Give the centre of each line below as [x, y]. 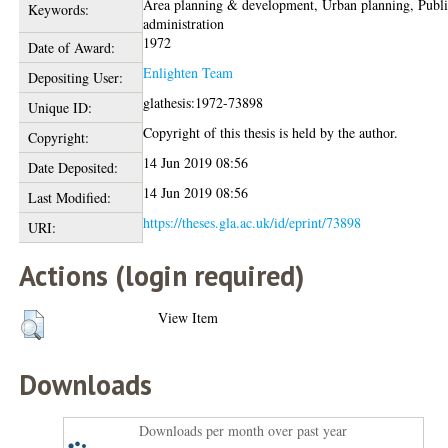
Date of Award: [71, 47]
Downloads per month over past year [243, 430]
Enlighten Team [188, 72]
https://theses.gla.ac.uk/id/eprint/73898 [252, 222]
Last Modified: [69, 197]
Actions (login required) [162, 275]
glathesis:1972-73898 [203, 102]
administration [184, 23]
